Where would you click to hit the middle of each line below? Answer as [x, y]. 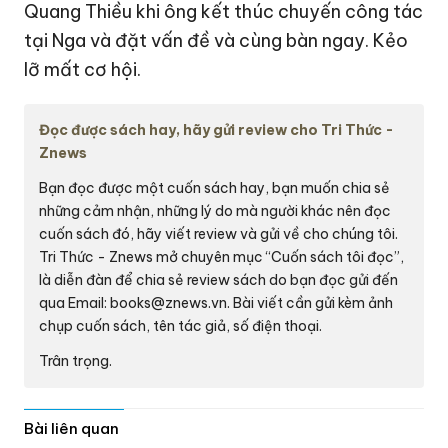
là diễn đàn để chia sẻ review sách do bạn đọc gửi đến [219, 280]
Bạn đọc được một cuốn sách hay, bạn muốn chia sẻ [215, 188]
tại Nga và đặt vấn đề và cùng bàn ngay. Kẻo [216, 41]
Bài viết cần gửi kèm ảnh [312, 303]
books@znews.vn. [170, 303]
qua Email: [75, 303]
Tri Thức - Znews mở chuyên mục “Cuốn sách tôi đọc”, [222, 257]
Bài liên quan [72, 429]
